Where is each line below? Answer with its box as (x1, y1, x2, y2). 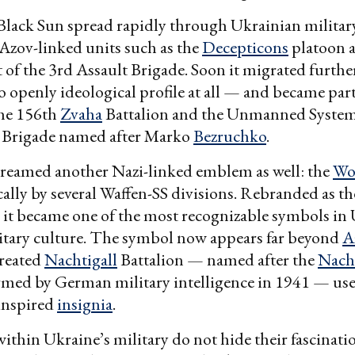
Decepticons (202, 35, 288, 59)
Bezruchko (193, 124, 266, 147)
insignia (57, 292, 113, 315)
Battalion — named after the (117, 247, 318, 271)
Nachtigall (44, 247, 117, 271)
